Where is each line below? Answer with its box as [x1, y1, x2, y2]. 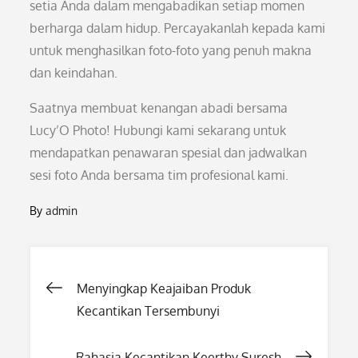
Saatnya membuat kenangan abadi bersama [30, 100, 288, 116]
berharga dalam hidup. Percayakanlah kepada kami [30, 20, 326, 36]
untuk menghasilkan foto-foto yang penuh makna [30, 42, 312, 58]
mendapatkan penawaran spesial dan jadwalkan [30, 145, 308, 161]
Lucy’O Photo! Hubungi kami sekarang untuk [30, 122, 287, 138]
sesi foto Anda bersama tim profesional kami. [30, 167, 289, 183]
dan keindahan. [30, 65, 118, 81]
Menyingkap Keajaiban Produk [77, 280, 252, 296]
